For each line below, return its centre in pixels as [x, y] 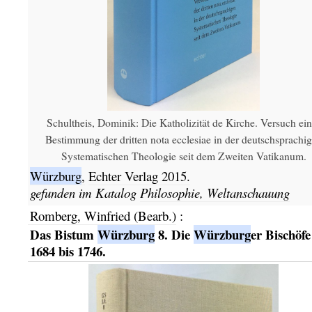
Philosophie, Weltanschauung [214, 192]
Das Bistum [63, 234]
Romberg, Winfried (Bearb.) [103, 216]
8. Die [174, 234]
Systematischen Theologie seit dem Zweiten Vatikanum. [184, 155]
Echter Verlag [125, 175]
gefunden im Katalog [85, 192]
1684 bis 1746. [68, 251]
